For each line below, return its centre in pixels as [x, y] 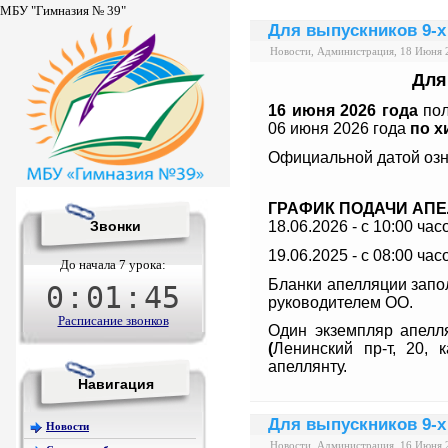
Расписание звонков [113, 320]
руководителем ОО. [340, 302]
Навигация [115, 384]
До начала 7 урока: [113, 264]
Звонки [115, 226]
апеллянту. [307, 367]
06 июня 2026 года [339, 128]
